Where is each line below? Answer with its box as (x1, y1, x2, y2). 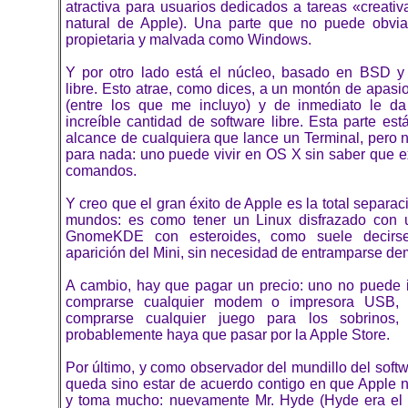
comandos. (66, 163, 137, 179)
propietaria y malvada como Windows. (66, 32, 311, 48)
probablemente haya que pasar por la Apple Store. (66, 327, 390, 343)
